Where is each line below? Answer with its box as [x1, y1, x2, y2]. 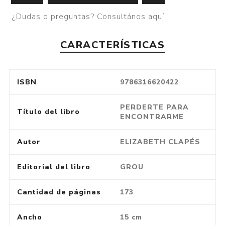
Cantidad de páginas [17, 187, 101, 197]
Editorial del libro [17, 162, 90, 172]
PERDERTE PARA [120, 102, 189, 112]
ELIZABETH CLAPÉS [120, 137, 200, 147]
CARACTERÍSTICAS [60, 38, 165, 52]
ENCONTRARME [120, 111, 184, 122]
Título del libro [17, 106, 80, 117]
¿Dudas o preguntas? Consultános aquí [12, 11, 165, 23]
